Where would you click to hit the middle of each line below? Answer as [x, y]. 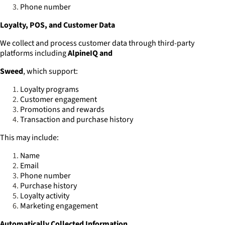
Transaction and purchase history [77, 120]
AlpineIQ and [90, 53]
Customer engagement [59, 99]
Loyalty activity [45, 196]
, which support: [50, 71]
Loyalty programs [49, 89]
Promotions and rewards [62, 109]
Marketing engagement [59, 206]
